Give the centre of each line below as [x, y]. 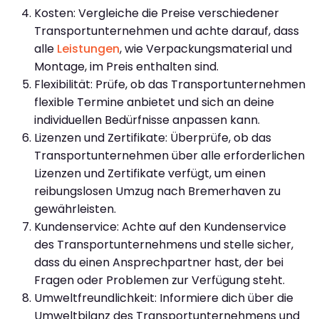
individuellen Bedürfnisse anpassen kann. [147, 120]
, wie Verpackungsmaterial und [206, 48]
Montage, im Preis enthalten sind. [126, 66]
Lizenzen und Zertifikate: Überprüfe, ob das [153, 137]
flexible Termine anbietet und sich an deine [154, 102]
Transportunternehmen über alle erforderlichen [169, 155]
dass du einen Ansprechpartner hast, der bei [159, 262]
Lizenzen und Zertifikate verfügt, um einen [150, 173]
